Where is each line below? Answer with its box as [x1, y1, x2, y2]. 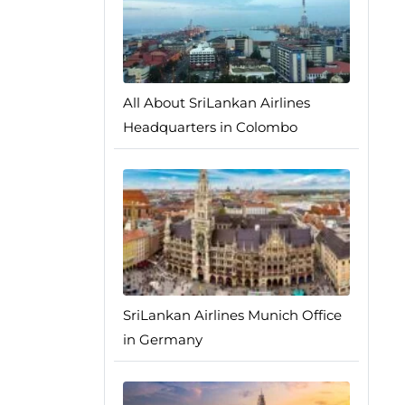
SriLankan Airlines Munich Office [122, 306, 342, 325]
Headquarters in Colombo [122, 118, 297, 137]
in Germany [122, 331, 202, 349]
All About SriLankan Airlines [122, 94, 310, 112]
